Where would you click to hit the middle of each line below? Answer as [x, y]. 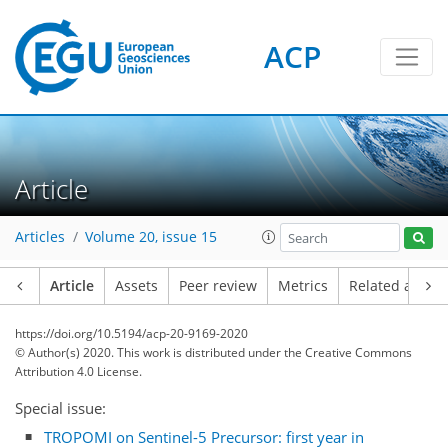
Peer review [218, 286]
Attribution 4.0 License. [78, 371]
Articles [40, 237]
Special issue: [60, 408]
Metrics [303, 286]
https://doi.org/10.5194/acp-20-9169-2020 [131, 333]
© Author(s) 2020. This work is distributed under [149, 352]
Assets [136, 286]
